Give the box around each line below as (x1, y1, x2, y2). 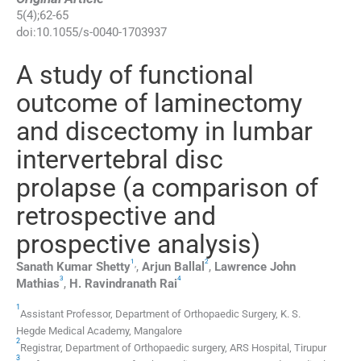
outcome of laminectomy (16, 88, 302, 119)
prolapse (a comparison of (16, 172, 318, 204)
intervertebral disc (16, 144, 223, 176)
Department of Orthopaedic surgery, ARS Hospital (65, 342, 289, 355)
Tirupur (294, 342, 326, 355)
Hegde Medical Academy (16, 325, 129, 338)
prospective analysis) (16, 229, 260, 260)
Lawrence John (214, 259, 296, 275)
